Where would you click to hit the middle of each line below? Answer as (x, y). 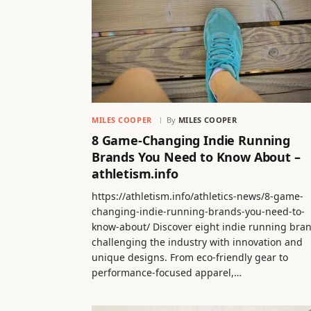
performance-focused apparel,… (167, 273)
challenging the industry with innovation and (197, 242)
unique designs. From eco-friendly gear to (190, 258)
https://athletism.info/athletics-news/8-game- (197, 196)
